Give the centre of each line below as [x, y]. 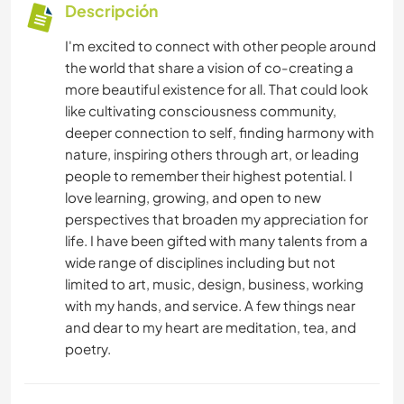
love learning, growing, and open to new [193, 197]
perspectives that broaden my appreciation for [216, 218]
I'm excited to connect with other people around [220, 45]
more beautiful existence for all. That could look [216, 88]
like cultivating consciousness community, [201, 110]
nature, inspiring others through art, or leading [212, 153]
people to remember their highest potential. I [209, 175]
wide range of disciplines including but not [200, 262]
